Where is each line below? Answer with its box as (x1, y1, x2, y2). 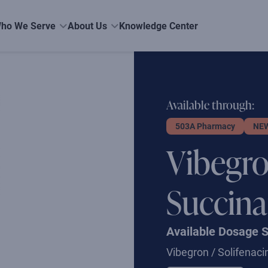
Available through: (166, 96, 254, 113)
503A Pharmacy (175, 120, 235, 132)
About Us (68, 19, 107, 32)
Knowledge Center (119, 19, 198, 32)
